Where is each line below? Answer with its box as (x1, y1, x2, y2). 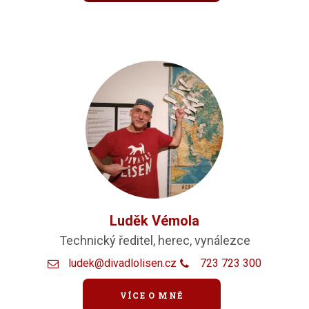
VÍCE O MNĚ (120, 290, 183, 301)
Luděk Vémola (110, 212, 199, 229)
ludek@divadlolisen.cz (68, 256, 177, 270)
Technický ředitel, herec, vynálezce (59, 232, 250, 248)
